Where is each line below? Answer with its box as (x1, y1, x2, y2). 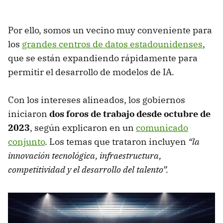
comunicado (136, 122, 188, 134)
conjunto (8, 136, 45, 148)
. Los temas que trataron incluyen (45, 136, 188, 148)
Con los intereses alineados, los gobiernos (8, 94, 185, 106)
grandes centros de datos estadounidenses (22, 38, 203, 50)
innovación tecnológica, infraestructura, (8, 150, 161, 162)
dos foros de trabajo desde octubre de (49, 108, 211, 120)
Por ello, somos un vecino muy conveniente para (8, 24, 212, 36)
